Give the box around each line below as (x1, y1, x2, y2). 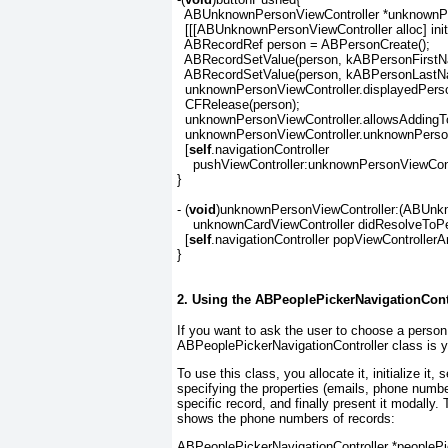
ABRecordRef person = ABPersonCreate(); (177, 36, 430, 52)
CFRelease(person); (177, 96, 300, 112)
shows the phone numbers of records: (177, 411, 395, 426)
